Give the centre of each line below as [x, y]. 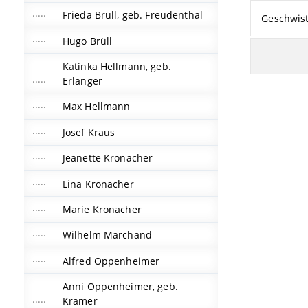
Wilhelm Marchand [107, 235]
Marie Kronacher [102, 209]
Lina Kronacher [98, 184]
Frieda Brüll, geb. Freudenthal [133, 15]
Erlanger [82, 81]
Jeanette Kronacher [108, 158]
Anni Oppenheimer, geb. [120, 287]
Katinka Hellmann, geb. [117, 67]
